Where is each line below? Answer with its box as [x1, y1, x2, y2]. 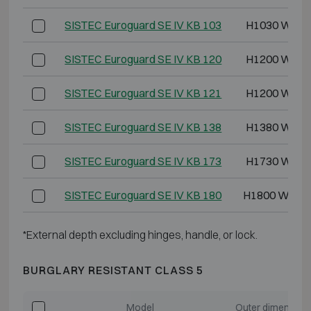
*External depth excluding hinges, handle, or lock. [22, 227, 258, 242]
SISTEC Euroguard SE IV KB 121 [65, 85, 222, 100]
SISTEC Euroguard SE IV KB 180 [65, 187, 222, 202]
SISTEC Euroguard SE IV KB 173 [65, 153, 222, 168]
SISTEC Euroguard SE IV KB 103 [65, 17, 222, 32]
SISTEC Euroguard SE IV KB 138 [65, 119, 222, 134]
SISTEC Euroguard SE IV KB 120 [65, 51, 222, 66]
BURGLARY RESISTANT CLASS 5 [22, 262, 203, 277]
